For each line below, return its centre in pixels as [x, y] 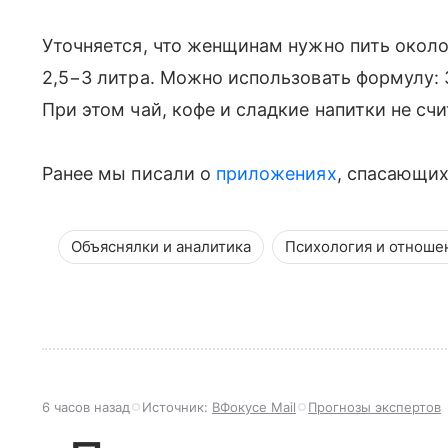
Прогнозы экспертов [374, 407]
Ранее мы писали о [129, 173]
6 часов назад [86, 407]
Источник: [177, 407]
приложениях [276, 173]
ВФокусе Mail [254, 407]
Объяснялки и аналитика [161, 246]
